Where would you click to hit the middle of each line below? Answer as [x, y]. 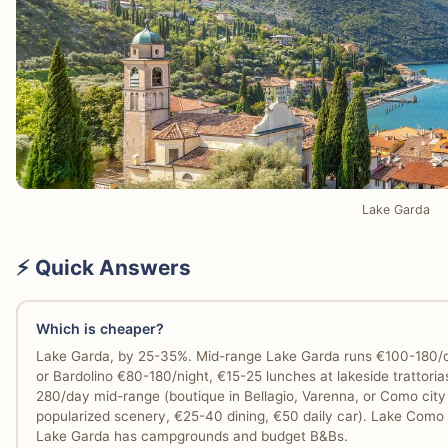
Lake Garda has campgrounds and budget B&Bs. [191, 435]
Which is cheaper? [99, 328]
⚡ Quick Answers [103, 268]
